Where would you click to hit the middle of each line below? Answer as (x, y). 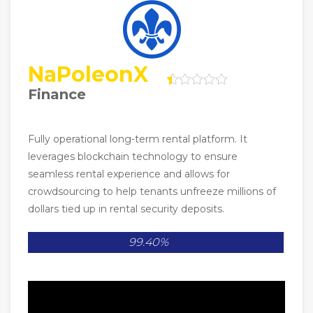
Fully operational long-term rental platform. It (138, 139)
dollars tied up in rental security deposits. (126, 209)
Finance (57, 94)
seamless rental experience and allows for (129, 174)
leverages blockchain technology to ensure (133, 156)
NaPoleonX (88, 74)
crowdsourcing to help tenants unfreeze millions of (152, 191)
